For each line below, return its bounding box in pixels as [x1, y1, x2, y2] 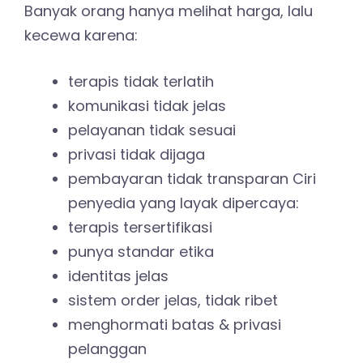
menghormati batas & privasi [68, 314, 281, 335]
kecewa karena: [24, 25, 138, 46]
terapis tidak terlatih [68, 71, 214, 92]
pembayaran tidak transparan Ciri [68, 169, 316, 190]
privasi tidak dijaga [68, 144, 205, 165]
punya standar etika [68, 241, 214, 263]
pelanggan [68, 339, 147, 360]
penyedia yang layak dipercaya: [68, 193, 299, 214]
